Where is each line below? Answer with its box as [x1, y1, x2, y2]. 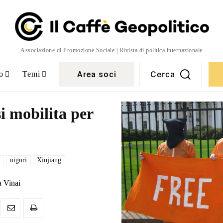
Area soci [77, 69, 116, 79]
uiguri [10, 156, 27, 164]
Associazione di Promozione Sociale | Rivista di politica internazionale [20, 47, 203, 54]
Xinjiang [37, 156, 61, 164]
